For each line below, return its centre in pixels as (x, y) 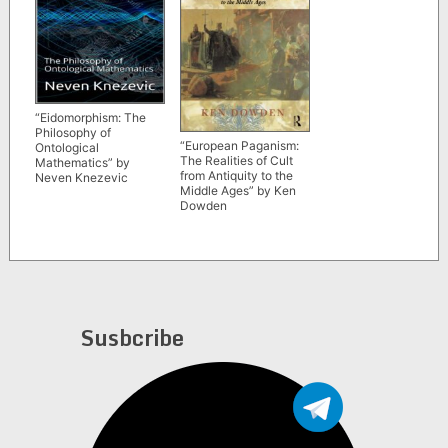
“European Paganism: (239, 145)
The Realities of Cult (236, 160)
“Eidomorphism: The (90, 117)
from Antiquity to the (236, 175)
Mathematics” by (82, 162)
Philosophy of (72, 132)
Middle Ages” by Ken (237, 190)
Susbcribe (132, 338)
